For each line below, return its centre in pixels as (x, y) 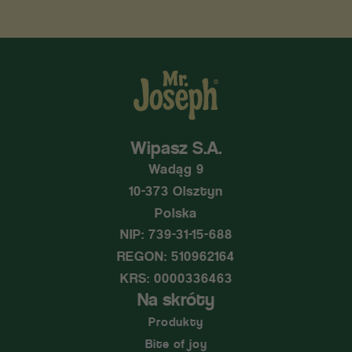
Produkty (176, 322)
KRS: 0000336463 (176, 278)
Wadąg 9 (176, 169)
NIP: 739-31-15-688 (176, 234)
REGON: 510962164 (176, 256)
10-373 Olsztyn (176, 191)
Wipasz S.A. (176, 148)
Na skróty (176, 299)
